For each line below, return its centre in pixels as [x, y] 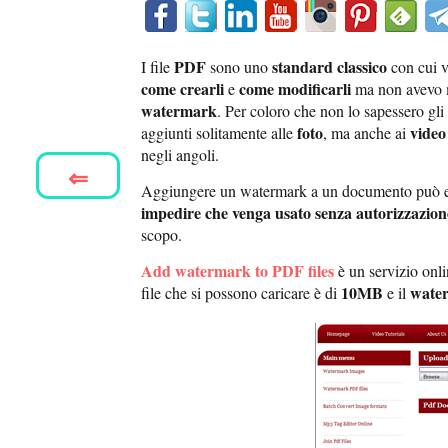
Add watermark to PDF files [237, 271]
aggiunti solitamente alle [219, 133]
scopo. [161, 235]
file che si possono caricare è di [241, 293]
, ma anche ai [366, 133]
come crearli [182, 89]
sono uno [239, 67]
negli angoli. [180, 155]
